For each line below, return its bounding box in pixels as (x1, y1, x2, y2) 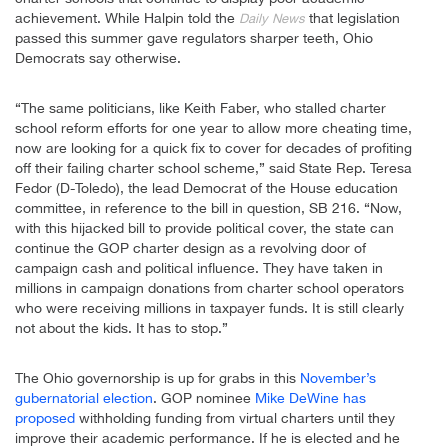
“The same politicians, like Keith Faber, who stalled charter (15, 100, 386, 117)
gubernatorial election (15, 390, 153, 407)
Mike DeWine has (255, 390, 366, 407)
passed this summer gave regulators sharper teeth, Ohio (15, 30, 373, 47)
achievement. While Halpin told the (15, 10, 239, 27)
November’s (300, 370, 376, 387)
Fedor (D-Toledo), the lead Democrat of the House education (15, 180, 398, 197)
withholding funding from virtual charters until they (75, 410, 395, 427)
